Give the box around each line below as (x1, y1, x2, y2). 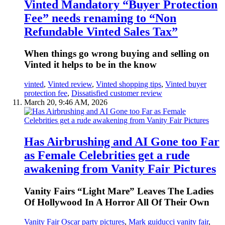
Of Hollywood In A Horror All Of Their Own (24, 197, 209, 207)
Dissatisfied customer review (71, 89, 162, 98)
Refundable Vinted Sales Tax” (24, 25, 178, 38)
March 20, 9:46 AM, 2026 (24, 98, 107, 107)
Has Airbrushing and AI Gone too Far (24, 135, 219, 149)
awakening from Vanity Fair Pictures (24, 162, 216, 176)
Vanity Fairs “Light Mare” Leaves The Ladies (24, 186, 213, 196)
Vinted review (48, 80, 92, 89)
